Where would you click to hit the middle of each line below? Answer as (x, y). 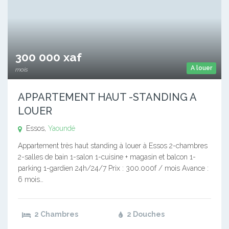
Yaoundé (62, 129)
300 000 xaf (49, 57)
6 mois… (31, 180)
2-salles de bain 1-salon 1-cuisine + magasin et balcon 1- (107, 157)
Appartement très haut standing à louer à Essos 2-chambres (113, 146)
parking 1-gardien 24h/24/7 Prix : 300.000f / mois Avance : (113, 168)
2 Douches (145, 214)
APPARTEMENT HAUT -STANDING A (107, 97)
